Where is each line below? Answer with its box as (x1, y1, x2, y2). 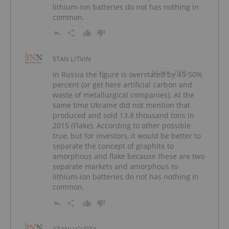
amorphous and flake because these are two (53, 151, 204, 162)
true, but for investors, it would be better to (53, 131, 201, 141)
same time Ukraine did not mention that (53, 100, 190, 110)
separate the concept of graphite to (53, 141, 174, 151)
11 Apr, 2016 (151, 68, 188, 77)
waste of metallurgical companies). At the (53, 90, 194, 100)
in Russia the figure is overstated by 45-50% (53, 70, 202, 80)
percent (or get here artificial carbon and (53, 80, 192, 90)
